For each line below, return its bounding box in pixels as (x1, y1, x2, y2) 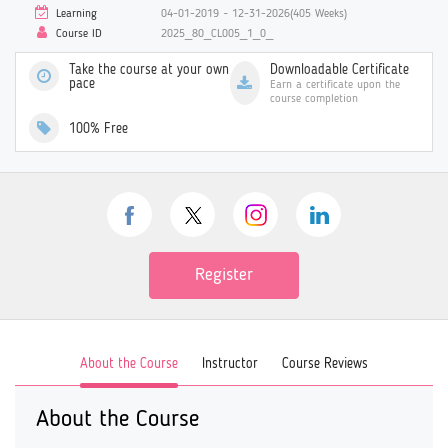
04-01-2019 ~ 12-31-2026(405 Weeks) (161, 7, 347, 20)
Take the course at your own (68, 63, 229, 78)
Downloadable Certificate (269, 63, 409, 78)
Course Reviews (282, 356, 368, 371)
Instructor (202, 356, 258, 371)
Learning (51, 7, 97, 20)
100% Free (68, 122, 128, 137)
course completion (269, 93, 358, 106)
